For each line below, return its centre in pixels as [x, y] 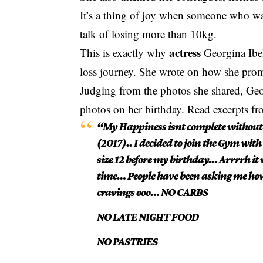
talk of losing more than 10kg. [149, 33]
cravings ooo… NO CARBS [153, 192]
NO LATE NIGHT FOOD [147, 217]
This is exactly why [125, 52]
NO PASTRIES [128, 242]
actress [185, 52]
